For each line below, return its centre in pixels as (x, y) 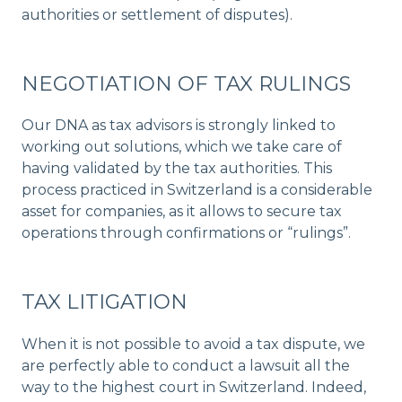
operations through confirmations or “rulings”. (188, 233)
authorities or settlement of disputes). (157, 14)
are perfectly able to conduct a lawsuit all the (186, 366)
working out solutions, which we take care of (182, 147)
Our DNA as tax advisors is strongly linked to (179, 126)
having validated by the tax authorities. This (177, 169)
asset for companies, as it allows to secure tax (182, 212)
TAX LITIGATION (105, 302)
